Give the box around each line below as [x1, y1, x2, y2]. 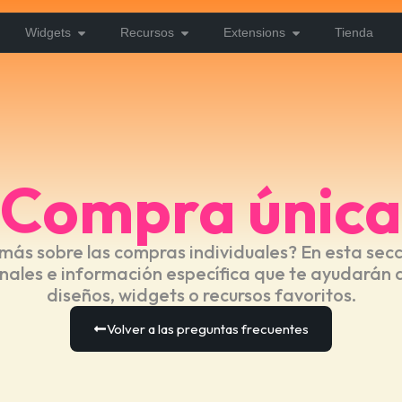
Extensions [223, 25, 285, 39]
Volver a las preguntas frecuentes [107, 320, 309, 337]
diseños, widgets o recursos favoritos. [46, 284, 356, 306]
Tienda [335, 25, 373, 39]
